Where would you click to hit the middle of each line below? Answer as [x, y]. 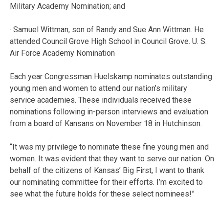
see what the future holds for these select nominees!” [102, 194]
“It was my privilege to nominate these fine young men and [109, 147]
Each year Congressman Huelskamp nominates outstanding [111, 76]
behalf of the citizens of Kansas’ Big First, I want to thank [107, 170]
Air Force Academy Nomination [62, 53]
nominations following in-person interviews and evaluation [109, 111]
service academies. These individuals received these [101, 100]
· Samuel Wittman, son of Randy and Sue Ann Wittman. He [107, 29]
